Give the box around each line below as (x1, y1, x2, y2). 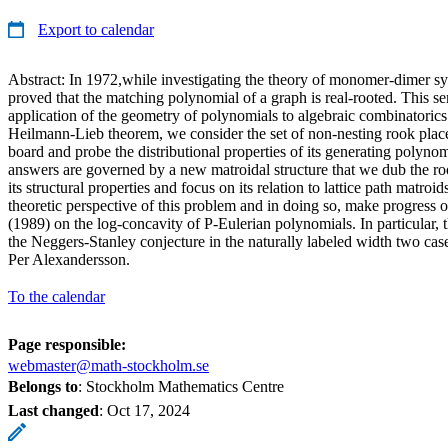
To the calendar (8, 287, 105, 305)
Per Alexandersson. (8, 250, 130, 268)
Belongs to (8, 377, 78, 395)
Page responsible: (8, 335, 126, 353)
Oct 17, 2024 (107, 401, 190, 419)
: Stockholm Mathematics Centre (78, 377, 284, 395)
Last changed (8, 401, 99, 419)
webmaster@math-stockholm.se (8, 356, 209, 374)
